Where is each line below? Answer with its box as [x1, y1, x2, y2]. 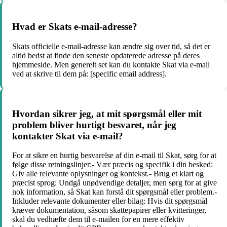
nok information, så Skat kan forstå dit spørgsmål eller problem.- [12, 187, 217, 197]
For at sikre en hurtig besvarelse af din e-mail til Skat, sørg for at [12, 151, 216, 160]
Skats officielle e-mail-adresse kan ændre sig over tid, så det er [12, 42, 210, 51]
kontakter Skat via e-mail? [12, 130, 123, 141]
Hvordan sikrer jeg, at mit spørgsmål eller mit [12, 108, 202, 119]
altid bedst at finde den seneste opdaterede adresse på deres [12, 51, 200, 60]
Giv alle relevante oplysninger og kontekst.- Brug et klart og [12, 169, 204, 178]
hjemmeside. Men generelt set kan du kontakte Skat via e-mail [12, 60, 210, 69]
